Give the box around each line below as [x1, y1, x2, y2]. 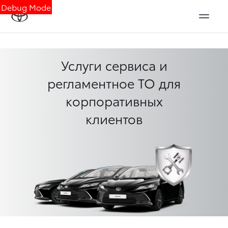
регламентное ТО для [47, 74, 181, 92]
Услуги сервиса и [61, 56, 167, 74]
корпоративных [65, 92, 163, 109]
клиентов [85, 109, 142, 127]
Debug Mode [1, 1, 51, 13]
